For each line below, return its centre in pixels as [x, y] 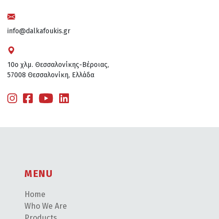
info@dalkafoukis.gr [39, 31]
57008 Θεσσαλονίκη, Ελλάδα [51, 75]
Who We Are [46, 206]
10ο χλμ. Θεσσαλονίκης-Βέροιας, [58, 65]
